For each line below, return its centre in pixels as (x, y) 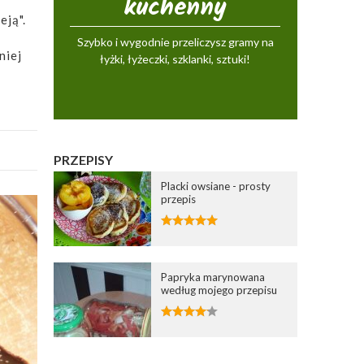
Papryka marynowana (213, 277)
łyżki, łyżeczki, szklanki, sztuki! (175, 58)
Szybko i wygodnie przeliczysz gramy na (175, 41)
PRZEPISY (84, 159)
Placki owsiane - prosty (216, 186)
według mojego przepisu (219, 290)
